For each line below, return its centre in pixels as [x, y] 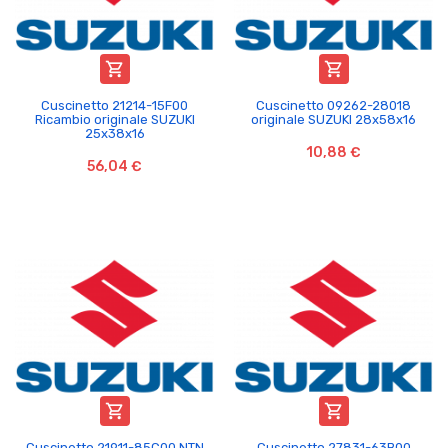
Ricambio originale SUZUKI [114, 119]
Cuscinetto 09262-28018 [333, 105]
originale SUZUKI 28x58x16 [333, 119]
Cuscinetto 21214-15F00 [114, 105]
